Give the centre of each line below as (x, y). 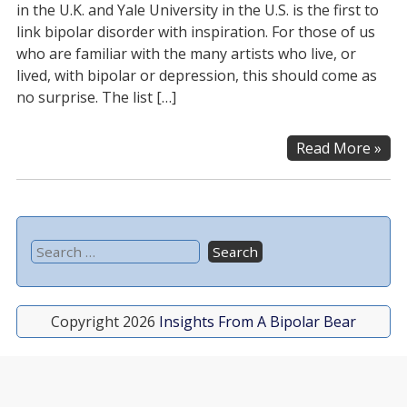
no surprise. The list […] (96, 97)
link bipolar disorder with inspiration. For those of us (195, 32)
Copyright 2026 (105, 322)
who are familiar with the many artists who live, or (186, 54)
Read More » (339, 148)
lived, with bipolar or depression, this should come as (196, 75)
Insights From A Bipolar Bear (258, 322)
